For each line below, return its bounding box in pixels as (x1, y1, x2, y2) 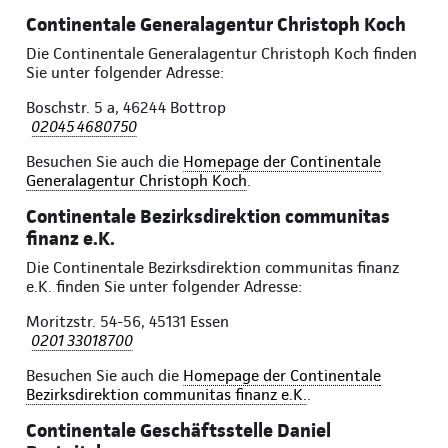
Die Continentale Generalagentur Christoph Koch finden (26, 44, 417, 64)
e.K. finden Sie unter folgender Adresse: (26, 277, 302, 297)
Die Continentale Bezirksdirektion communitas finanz (26, 258, 399, 278)
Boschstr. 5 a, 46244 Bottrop (26, 98, 226, 118)
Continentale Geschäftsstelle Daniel (26, 419, 331, 443)
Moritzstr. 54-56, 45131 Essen (26, 312, 229, 332)
